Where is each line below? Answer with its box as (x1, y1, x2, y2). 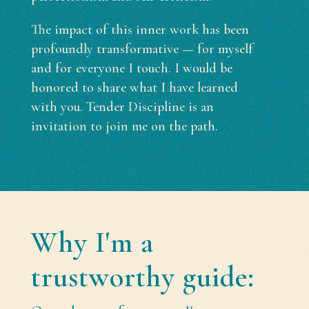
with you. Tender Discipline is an (30, 99, 214, 116)
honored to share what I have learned (30, 79, 238, 97)
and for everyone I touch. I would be (30, 60, 232, 77)
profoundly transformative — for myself (30, 41, 253, 58)
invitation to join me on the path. (30, 118, 218, 135)
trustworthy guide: (30, 259, 255, 295)
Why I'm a (30, 225, 154, 261)
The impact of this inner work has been (30, 21, 249, 39)
